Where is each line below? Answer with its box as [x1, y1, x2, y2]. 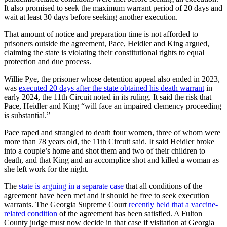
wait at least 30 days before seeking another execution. [4, 13, 178, 22]
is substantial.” [4, 111, 50, 120]
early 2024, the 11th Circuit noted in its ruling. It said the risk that [4, 93, 211, 102]
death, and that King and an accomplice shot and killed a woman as [4, 156, 219, 165]
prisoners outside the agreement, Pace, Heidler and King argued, [4, 39, 209, 48]
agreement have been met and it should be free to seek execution [4, 191, 209, 200]
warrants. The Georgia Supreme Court [4, 200, 129, 209]
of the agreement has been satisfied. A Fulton [57, 209, 202, 218]
